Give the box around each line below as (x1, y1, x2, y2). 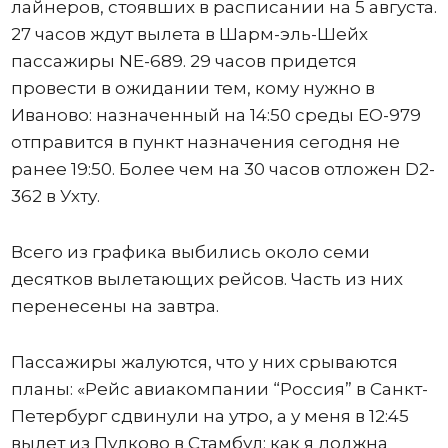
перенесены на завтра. (10, 296, 227, 317)
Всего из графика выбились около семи (10, 242, 370, 263)
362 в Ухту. (10, 186, 100, 207)
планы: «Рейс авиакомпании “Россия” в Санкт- (10, 379, 428, 400)
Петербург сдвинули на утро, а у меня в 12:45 (10, 406, 409, 427)
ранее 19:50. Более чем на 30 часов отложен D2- (10, 159, 435, 180)
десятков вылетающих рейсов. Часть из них (10, 269, 403, 290)
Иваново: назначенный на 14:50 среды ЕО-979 (10, 105, 421, 126)
